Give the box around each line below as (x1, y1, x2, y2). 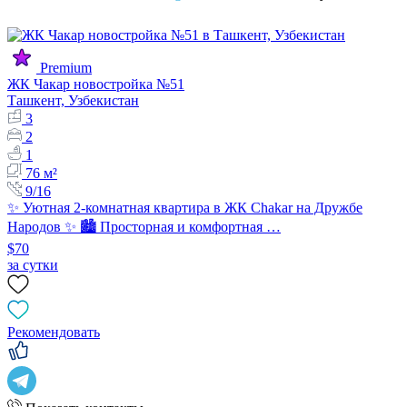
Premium (40, 60, 92, 76)
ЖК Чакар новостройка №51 (7, 76, 184, 93)
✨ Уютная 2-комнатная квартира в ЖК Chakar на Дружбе (7, 200, 362, 216)
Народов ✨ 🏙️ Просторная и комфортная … (7, 219, 281, 235)
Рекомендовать (7, 324, 100, 341)
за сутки (7, 257, 58, 273)
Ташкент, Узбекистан (7, 93, 139, 109)
